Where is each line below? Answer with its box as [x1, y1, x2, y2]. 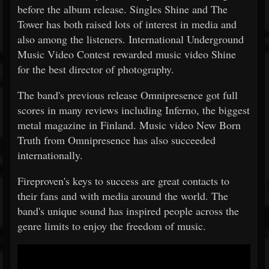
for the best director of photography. [17, 62, 174, 76]
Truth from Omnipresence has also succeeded [17, 133, 216, 147]
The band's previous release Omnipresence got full [17, 88, 238, 102]
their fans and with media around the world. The [17, 189, 228, 203]
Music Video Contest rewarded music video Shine [17, 47, 236, 61]
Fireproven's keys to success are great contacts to [17, 174, 229, 188]
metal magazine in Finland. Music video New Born [17, 118, 241, 132]
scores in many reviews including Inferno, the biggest [17, 103, 250, 117]
